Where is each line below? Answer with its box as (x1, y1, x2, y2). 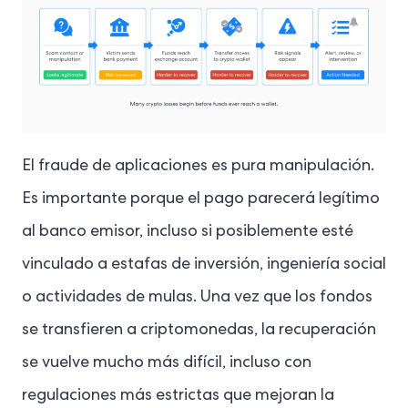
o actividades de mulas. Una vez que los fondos (22, 290, 372, 307)
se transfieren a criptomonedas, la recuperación (22, 322, 376, 340)
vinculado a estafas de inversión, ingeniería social (22, 257, 386, 274)
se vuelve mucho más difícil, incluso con (22, 355, 311, 372)
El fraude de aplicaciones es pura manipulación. (22, 158, 374, 176)
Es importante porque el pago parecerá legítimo (22, 191, 380, 209)
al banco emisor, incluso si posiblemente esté (22, 224, 353, 241)
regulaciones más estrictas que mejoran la (22, 388, 334, 405)
